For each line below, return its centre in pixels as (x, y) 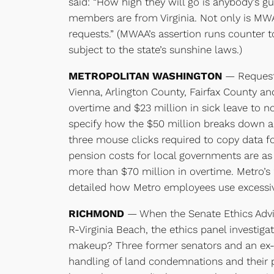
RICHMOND (96, 214)
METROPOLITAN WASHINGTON (145, 76)
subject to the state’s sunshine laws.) (155, 50)
